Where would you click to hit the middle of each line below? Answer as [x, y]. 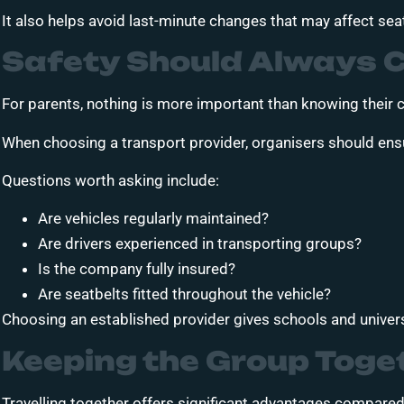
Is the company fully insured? [137, 269]
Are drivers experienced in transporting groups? [200, 244]
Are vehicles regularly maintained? [153, 219]
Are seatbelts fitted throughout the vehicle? [184, 294]
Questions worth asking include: [110, 181]
